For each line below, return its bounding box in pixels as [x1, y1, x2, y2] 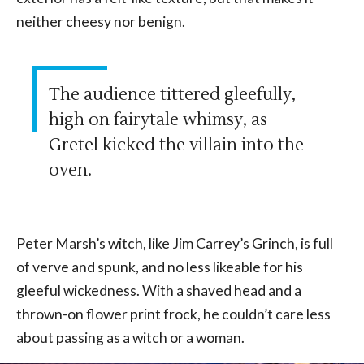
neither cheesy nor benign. [16, 12, 185, 30]
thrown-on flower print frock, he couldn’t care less [16, 305, 331, 323]
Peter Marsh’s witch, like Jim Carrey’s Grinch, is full [16, 234, 333, 252]
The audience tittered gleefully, [49, 83, 296, 106]
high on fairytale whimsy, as [49, 108, 267, 131]
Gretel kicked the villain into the [49, 133, 304, 156]
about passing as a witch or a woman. [16, 328, 245, 346]
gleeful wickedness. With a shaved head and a [16, 281, 301, 299]
